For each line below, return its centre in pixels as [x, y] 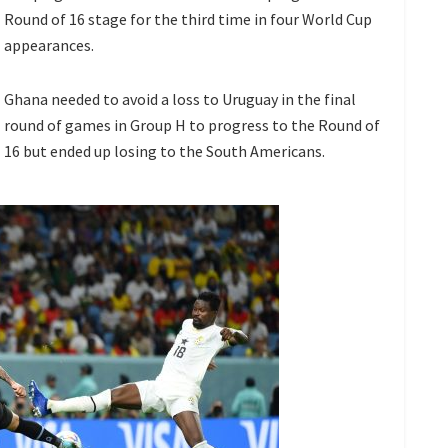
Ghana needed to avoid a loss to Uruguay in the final [180, 98]
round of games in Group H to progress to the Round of [192, 124]
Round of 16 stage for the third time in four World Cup [188, 18]
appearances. [49, 44]
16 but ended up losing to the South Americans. [164, 150]
